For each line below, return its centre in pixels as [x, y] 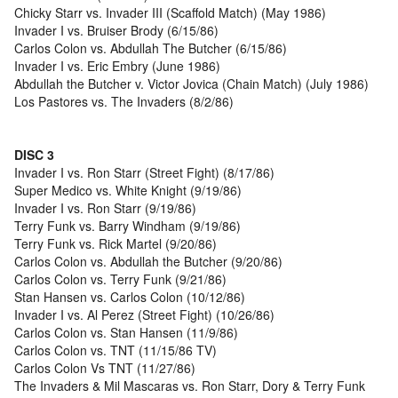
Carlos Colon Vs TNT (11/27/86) [105, 368]
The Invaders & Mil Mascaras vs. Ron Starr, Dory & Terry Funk [190, 386]
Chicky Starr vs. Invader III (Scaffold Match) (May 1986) [170, 13]
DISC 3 [34, 155]
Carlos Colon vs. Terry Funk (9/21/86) [120, 279]
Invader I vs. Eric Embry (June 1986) [117, 66]
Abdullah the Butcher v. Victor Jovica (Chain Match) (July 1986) [191, 84]
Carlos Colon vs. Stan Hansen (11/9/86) [126, 333]
